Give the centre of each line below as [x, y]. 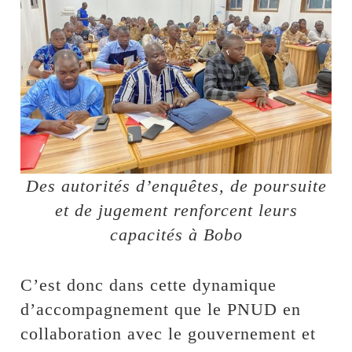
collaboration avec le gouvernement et [169, 334]
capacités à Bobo [176, 235]
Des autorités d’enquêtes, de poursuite [176, 186]
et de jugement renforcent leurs [176, 211]
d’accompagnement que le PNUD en [161, 310]
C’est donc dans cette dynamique [149, 285]
